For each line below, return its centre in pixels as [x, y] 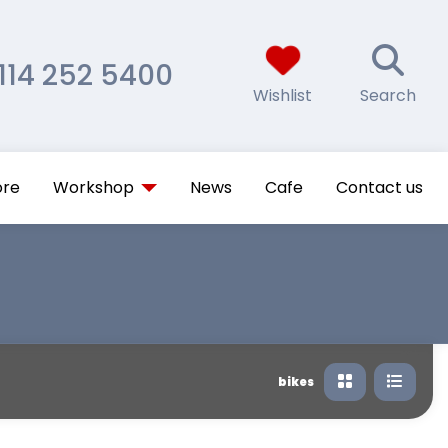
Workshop [93, 187]
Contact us [379, 187]
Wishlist [282, 95]
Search [388, 95]
